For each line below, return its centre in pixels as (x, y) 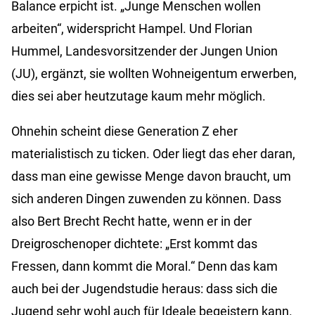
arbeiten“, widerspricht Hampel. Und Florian (132, 29)
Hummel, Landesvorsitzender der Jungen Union (144, 51)
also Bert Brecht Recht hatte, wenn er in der (131, 221)
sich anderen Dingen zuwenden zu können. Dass (146, 199)
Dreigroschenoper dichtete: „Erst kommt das (134, 244)
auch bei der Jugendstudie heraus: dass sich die (144, 289)
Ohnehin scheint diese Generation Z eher (124, 131)
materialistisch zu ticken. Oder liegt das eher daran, (153, 154)
